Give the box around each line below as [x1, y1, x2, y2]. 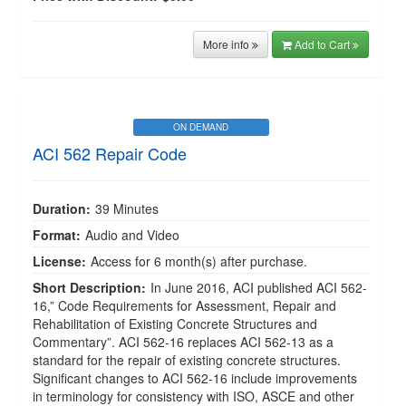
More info [203, 36, 252, 52]
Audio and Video [85, 226, 179, 244]
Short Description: [33, 278, 146, 296]
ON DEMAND [173, 121, 228, 133]
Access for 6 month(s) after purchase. [91, 252, 307, 270]
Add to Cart [295, 36, 353, 52]
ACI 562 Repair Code [33, 141, 187, 165]
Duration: [33, 199, 91, 217]
